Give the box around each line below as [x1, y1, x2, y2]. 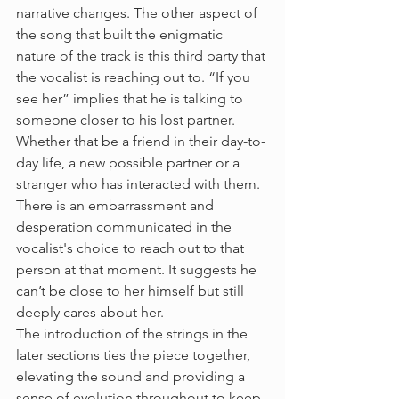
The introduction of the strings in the [16, 325, 251, 342]
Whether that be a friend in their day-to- [16, 133, 265, 150]
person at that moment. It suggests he [16, 261, 260, 278]
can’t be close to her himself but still [16, 282, 248, 299]
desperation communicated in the [16, 218, 235, 235]
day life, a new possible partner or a [16, 154, 243, 171]
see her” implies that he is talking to [16, 90, 247, 107]
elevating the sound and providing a [16, 368, 248, 385]
